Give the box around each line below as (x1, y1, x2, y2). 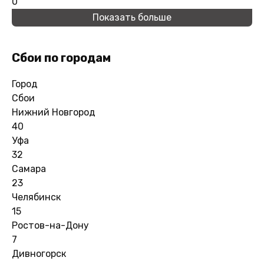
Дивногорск (12, 247, 66, 259)
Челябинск (12, 191, 61, 203)
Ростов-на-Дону (12, 219, 89, 231)
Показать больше (93, 11, 171, 23)
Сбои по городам (12, 50, 111, 65)
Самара (12, 163, 46, 174)
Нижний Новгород (12, 106, 95, 118)
